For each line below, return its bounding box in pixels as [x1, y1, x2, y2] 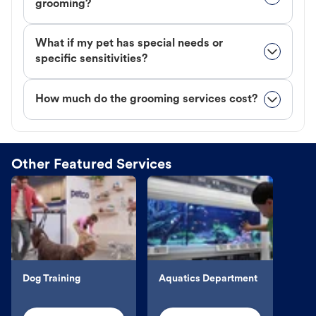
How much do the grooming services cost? [35, 93, 257, 105]
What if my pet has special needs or [35, 37, 223, 49]
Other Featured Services [11, 157, 171, 172]
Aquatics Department [159, 273, 258, 284]
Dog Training [23, 273, 80, 284]
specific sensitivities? [35, 53, 147, 65]
